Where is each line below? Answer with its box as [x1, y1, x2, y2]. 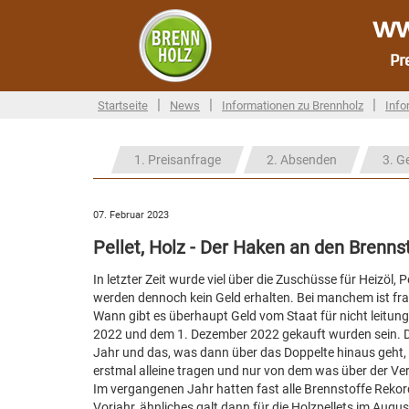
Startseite [98, 99, 148, 112]
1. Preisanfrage [134, 152, 221, 167]
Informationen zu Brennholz [222, 99, 363, 112]
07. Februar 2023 [93, 209, 169, 221]
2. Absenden [267, 152, 337, 167]
